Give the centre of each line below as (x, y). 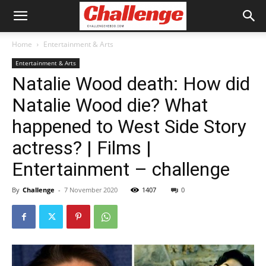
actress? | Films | (82, 148)
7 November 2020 (91, 190)
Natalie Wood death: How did (131, 84)
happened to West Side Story (129, 126)
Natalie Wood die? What (110, 105)
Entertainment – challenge (121, 169)
